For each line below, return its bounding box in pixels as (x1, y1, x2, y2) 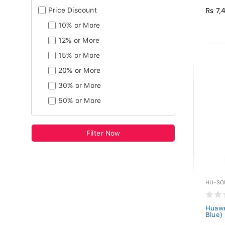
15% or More (58, 51, 100, 59)
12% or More (58, 36, 100, 44)
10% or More (58, 21, 100, 29)
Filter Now (86, 129, 121, 137)
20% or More (58, 66, 101, 74)
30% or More (58, 81, 101, 89)
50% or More (58, 96, 101, 104)
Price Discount (48, 6, 97, 14)
